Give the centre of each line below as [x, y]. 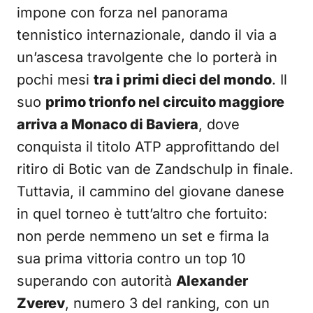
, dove [219, 124]
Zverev [41, 303]
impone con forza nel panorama [122, 13]
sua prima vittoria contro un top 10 [131, 259]
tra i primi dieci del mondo [183, 80]
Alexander [212, 281]
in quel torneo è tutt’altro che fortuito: [142, 214]
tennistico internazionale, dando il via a [147, 35]
